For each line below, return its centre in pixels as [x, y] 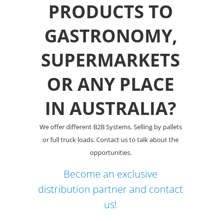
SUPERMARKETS [110, 60]
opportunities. [110, 152]
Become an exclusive [110, 174]
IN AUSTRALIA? [110, 108]
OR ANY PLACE [110, 84]
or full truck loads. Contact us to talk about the [110, 139]
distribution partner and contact [110, 189]
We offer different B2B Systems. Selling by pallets [110, 127]
